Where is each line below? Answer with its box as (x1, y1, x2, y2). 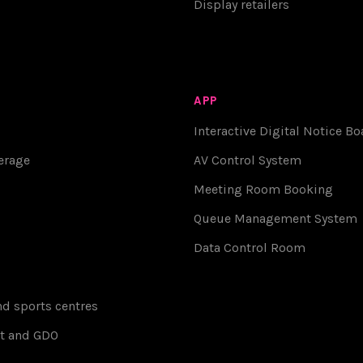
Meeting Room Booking (194, 181, 333, 197)
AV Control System (194, 152, 301, 168)
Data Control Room (194, 239, 305, 255)
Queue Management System (194, 210, 357, 226)
